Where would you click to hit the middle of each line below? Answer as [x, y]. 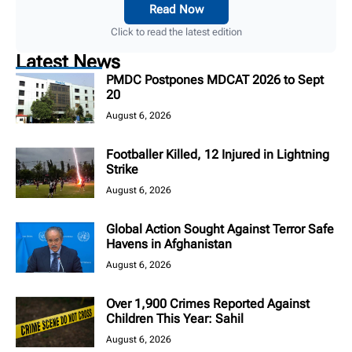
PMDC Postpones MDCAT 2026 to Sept [215, 80]
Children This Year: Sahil [175, 319]
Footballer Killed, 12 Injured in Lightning [218, 155]
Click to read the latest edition [176, 32]
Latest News [68, 62]
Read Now [176, 10]
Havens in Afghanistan [169, 244]
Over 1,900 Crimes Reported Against [208, 304]
